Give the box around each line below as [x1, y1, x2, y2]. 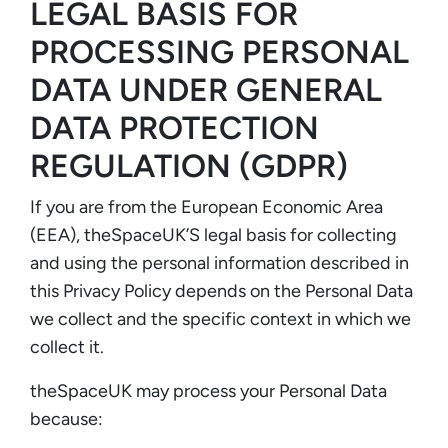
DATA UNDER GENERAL [30, 70, 382, 109]
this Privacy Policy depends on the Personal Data [30, 279, 413, 302]
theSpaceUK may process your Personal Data [30, 379, 387, 402]
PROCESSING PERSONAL [30, 32, 409, 71]
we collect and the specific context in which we [30, 307, 411, 330]
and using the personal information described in [30, 251, 409, 274]
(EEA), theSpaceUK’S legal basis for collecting [30, 223, 397, 246]
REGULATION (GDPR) [30, 146, 348, 185]
